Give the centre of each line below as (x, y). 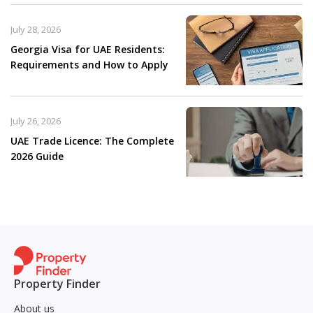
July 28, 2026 (36, 29)
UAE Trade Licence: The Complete (92, 140)
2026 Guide (37, 156)
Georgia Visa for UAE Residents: (88, 49)
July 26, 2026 (36, 121)
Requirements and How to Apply (89, 64)
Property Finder (57, 283)
